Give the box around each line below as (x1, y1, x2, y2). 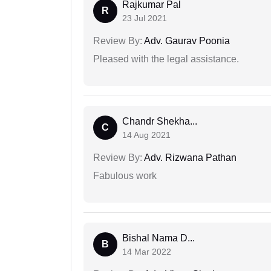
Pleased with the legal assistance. (93, 53, 239, 64)
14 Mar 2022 (122, 246, 171, 256)
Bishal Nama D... (122, 232, 195, 243)
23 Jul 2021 (122, 13, 167, 23)
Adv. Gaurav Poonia (142, 35, 230, 46)
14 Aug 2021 (122, 129, 171, 140)
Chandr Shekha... (122, 116, 197, 126)
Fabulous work (93, 170, 157, 181)
